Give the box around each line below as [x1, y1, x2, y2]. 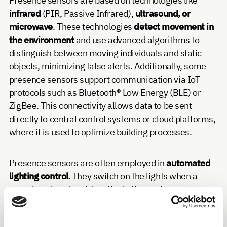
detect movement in [134, 20, 214, 32]
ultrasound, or [135, 7, 191, 19]
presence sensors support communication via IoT [9, 73, 200, 85]
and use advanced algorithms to [74, 33, 200, 46]
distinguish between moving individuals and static [9, 47, 202, 59]
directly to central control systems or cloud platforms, [9, 112, 216, 125]
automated [166, 157, 211, 169]
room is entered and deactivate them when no [9, 183, 186, 196]
